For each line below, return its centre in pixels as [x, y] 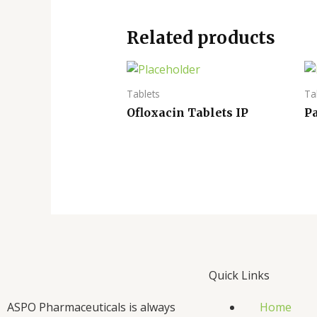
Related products [201, 38]
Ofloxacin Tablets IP [187, 113]
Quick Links [239, 275]
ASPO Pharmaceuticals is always [91, 307]
